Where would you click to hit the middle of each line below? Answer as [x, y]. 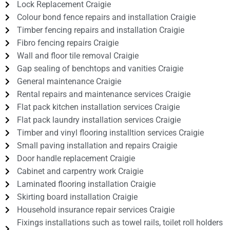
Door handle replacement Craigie [76, 159]
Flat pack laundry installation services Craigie [99, 120]
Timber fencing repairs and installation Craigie [100, 30]
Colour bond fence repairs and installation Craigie [106, 17]
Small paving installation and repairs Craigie [97, 146]
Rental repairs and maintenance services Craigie [103, 94]
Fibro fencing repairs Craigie [68, 43]
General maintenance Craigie [69, 82]
